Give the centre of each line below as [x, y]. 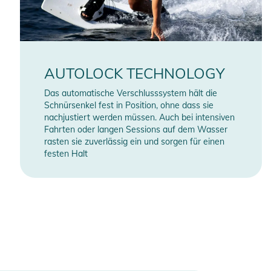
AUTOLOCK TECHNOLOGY [135, 73]
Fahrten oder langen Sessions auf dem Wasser [136, 130]
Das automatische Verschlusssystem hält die [131, 93]
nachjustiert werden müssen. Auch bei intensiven [140, 118]
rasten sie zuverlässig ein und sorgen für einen [135, 142]
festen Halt [66, 154]
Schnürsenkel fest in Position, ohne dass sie [129, 106]
